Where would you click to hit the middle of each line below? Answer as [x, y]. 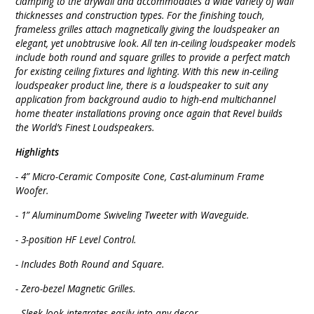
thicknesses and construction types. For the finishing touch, [140, 15]
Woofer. [32, 190]
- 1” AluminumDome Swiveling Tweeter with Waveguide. [132, 214]
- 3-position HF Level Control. [76, 239]
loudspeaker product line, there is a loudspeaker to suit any [142, 85]
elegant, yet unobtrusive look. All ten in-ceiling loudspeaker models [156, 43]
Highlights [37, 151]
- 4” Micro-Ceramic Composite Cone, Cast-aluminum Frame [140, 176]
